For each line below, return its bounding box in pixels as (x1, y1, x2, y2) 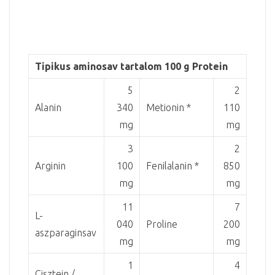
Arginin (35, 160, 66, 171)
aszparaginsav (35, 227, 96, 238)
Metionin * (146, 101, 191, 113)
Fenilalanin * (146, 160, 199, 171)
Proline (146, 218, 177, 230)
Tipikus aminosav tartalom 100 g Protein (35, 60, 228, 72)
